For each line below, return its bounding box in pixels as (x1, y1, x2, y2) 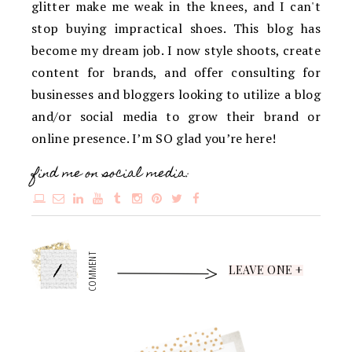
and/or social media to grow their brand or (31, 108, 321, 126)
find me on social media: (31, 162, 190, 188)
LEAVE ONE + (229, 262, 303, 278)
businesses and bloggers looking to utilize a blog (31, 86, 321, 104)
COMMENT (85, 251, 100, 292)
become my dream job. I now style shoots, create (31, 42, 321, 60)
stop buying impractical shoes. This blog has (31, 20, 321, 38)
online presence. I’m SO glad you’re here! (31, 130, 277, 148)
